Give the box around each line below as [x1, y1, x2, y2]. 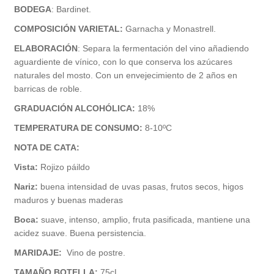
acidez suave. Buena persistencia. [13, 228, 146, 239]
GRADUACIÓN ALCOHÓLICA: [13, 103, 135, 114]
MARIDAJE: [13, 248, 62, 258]
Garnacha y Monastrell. [125, 24, 216, 34]
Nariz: [13, 182, 40, 192]
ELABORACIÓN [13, 43, 78, 54]
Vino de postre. [61, 248, 125, 258]
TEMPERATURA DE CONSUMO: [13, 123, 143, 133]
